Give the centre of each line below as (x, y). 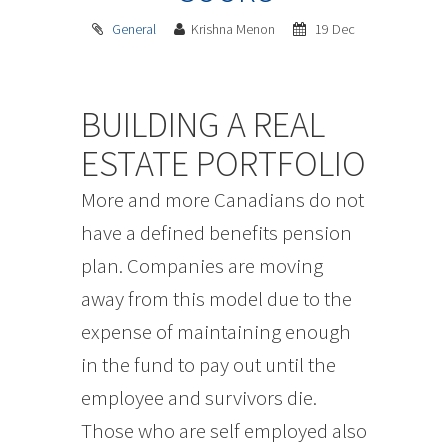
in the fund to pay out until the (208, 364)
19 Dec (334, 28)
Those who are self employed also (223, 430)
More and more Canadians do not (222, 199)
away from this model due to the (216, 298)
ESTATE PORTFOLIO (223, 163)
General (134, 28)
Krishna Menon (235, 28)
